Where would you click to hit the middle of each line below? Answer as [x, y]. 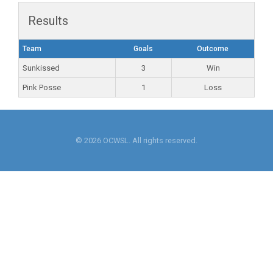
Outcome [213, 49]
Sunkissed [41, 68]
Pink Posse [42, 87]
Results [48, 21]
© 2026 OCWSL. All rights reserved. [136, 140]
